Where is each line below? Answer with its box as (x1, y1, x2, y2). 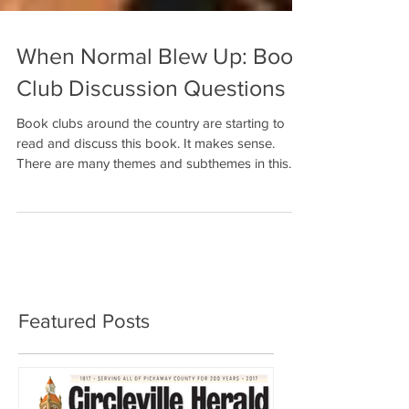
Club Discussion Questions (16, 105, 286, 131)
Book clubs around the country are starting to (16, 145, 285, 161)
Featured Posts (18, 341, 150, 362)
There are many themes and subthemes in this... (16, 185, 297, 201)
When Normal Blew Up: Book (16, 73, 305, 99)
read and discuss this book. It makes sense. (16, 165, 275, 181)
